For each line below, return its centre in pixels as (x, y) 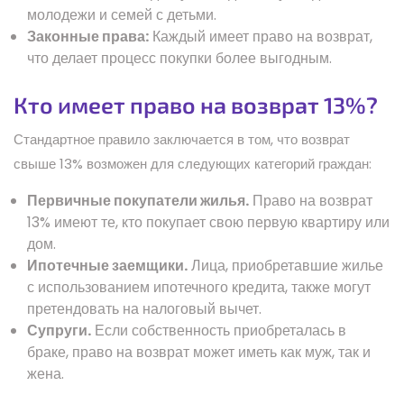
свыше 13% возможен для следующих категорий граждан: (193, 163)
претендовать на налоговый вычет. (144, 308)
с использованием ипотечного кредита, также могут (199, 287)
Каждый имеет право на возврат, (261, 36)
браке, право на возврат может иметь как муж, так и (199, 352)
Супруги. (59, 330)
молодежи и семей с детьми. (122, 14)
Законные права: (88, 36)
